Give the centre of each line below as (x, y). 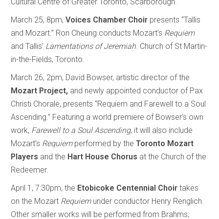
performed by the (104, 143)
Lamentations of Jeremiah (91, 46)
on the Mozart (35, 201)
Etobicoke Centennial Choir (128, 188)
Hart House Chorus (103, 156)
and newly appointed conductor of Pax (136, 90)
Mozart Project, (40, 90)
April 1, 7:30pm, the (44, 188)
